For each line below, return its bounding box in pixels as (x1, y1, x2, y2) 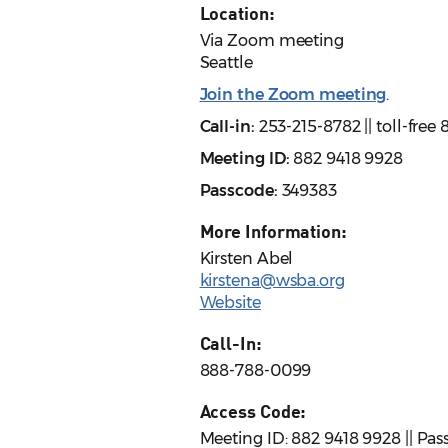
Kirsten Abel (199, 249, 294, 269)
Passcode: (199, 181, 278, 201)
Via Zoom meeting (199, 31, 344, 51)
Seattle (199, 53, 253, 73)
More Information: (199, 220, 347, 243)
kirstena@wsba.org (199, 271, 345, 291)
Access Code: (199, 400, 307, 423)
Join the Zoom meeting (199, 85, 387, 105)
